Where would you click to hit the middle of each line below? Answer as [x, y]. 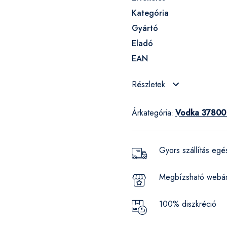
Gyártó [145, 28]
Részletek [150, 84]
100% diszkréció [188, 204]
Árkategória [152, 113]
